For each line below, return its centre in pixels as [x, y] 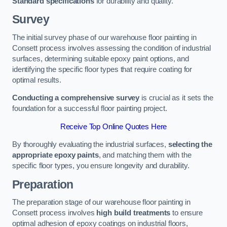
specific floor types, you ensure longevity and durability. [101, 166]
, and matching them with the [145, 155]
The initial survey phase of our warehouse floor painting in [104, 37]
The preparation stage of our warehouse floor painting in [101, 202]
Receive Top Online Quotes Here [113, 126]
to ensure [186, 213]
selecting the [190, 145]
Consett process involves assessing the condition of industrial [111, 48]
